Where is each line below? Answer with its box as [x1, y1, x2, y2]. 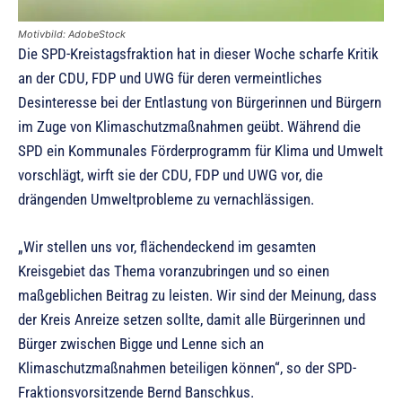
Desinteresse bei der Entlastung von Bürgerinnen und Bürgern [18, 93, 381, 112]
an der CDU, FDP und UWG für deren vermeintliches [18, 69, 322, 88]
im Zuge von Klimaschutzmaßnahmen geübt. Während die [18, 118, 361, 136]
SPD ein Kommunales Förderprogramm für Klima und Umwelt [18, 142, 383, 161]
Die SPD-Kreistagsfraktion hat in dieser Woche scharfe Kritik [18, 45, 379, 64]
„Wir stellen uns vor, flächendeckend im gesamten [18, 238, 316, 257]
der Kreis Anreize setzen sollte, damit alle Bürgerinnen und [18, 310, 365, 329]
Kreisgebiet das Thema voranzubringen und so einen [18, 262, 329, 281]
